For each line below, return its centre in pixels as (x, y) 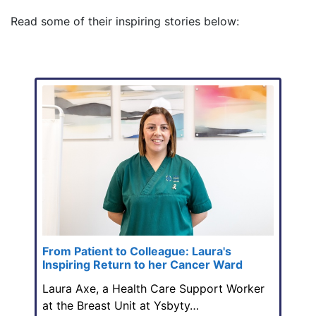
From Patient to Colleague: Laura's (137, 251)
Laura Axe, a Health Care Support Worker (153, 288)
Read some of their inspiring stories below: (127, 22)
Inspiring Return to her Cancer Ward (142, 264)
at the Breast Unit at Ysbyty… (121, 305)
